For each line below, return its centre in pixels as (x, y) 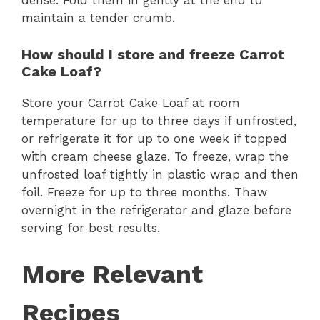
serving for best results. (91, 227)
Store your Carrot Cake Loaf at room (131, 102)
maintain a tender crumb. (98, 18)
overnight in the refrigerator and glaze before (156, 210)
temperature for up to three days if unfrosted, (159, 120)
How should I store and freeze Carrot (153, 54)
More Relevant (112, 274)
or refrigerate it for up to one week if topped (154, 138)
